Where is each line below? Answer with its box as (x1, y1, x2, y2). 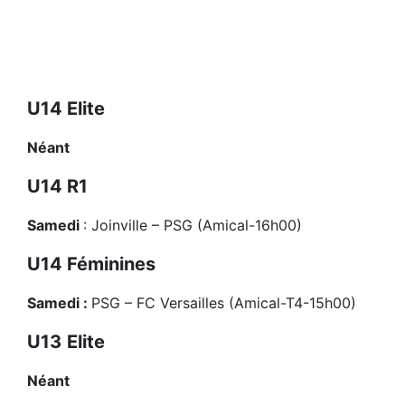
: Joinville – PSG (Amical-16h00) (83, 216, 302, 235)
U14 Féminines (27, 253, 155, 276)
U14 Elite (27, 98, 105, 120)
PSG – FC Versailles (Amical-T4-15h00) (91, 294, 356, 313)
